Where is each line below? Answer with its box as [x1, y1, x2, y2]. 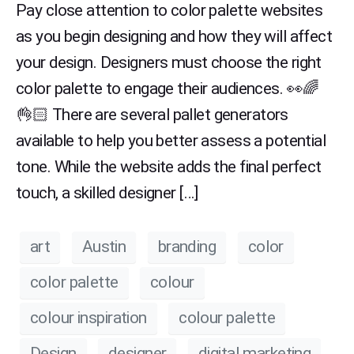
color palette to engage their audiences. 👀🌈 [16, 78, 319, 98]
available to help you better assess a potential [16, 130, 326, 150]
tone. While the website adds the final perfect [16, 156, 322, 176]
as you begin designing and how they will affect [16, 26, 333, 46]
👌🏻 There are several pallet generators [16, 104, 288, 124]
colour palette [179, 308, 276, 328]
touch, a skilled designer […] [16, 183, 198, 202]
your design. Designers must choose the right [16, 52, 322, 72]
